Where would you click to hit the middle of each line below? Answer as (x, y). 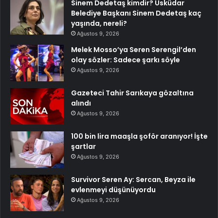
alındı (81, 103)
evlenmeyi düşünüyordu (113, 190)
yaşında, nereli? (99, 23)
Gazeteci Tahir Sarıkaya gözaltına (132, 93)
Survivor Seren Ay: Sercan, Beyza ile (133, 179)
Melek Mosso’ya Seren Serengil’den (134, 49)
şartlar (83, 146)
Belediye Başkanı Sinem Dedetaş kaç (136, 13)
